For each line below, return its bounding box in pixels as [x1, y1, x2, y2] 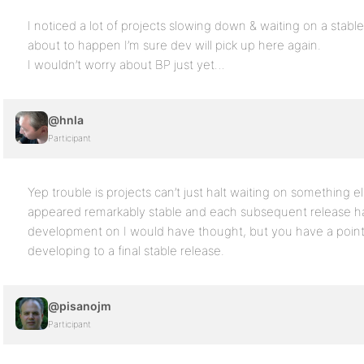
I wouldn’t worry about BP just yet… [28, 57, 225, 72]
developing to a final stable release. [28, 243, 224, 258]
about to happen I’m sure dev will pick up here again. [28, 37, 321, 53]
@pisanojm [48, 299, 111, 313]
